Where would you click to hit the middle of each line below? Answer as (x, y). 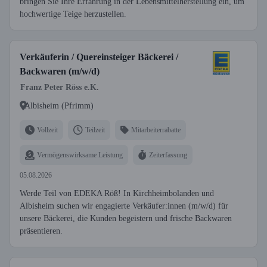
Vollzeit (47, 130)
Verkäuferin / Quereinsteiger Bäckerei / (99, 57)
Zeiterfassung (168, 155)
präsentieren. (41, 231)
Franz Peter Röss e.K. (60, 87)
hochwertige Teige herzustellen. (73, 14)
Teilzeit (95, 130)
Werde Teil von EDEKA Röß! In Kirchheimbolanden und (117, 193)
